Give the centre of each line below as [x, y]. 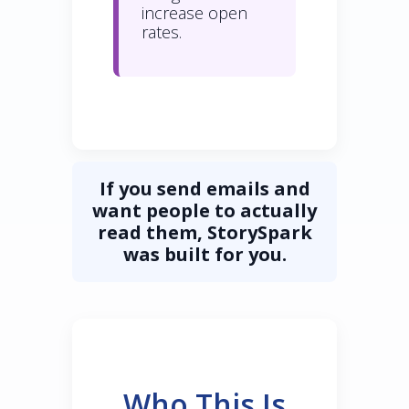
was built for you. [204, 255]
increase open [194, 13]
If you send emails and [204, 189]
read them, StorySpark [204, 233]
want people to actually [204, 211]
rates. [162, 32]
